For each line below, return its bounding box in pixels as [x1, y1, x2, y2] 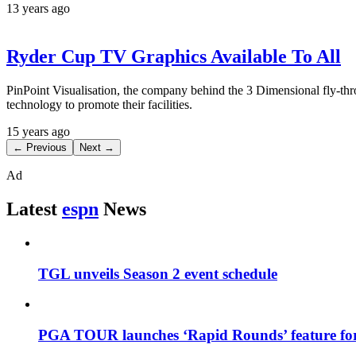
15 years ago [6, 125, 70, 139]
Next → [79, 141, 114, 154]
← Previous [13, 141, 67, 154]
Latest [6, 198, 57, 219]
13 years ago [6, 2, 70, 16]
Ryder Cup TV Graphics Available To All [6, 46, 341, 68]
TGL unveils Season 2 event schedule [38, 265, 277, 282]
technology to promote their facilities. [6, 98, 192, 112]
